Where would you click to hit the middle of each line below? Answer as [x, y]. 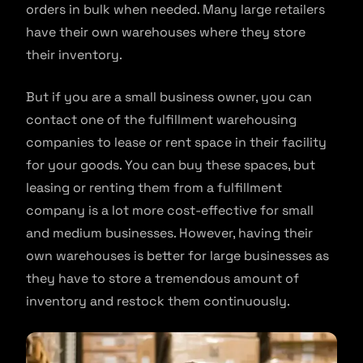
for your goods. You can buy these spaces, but [171, 165]
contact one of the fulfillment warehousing [161, 120]
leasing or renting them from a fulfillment [154, 188]
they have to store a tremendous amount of [162, 279]
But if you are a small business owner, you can [169, 97]
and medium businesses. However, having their [169, 233]
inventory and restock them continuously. [158, 301]
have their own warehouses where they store [166, 32]
